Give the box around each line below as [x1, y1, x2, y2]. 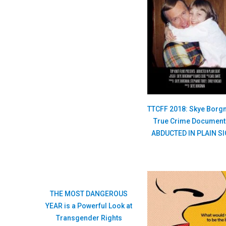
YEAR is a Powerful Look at [45, 201, 133, 210]
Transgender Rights [55, 213, 122, 222]
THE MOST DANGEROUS [50, 189, 128, 198]
